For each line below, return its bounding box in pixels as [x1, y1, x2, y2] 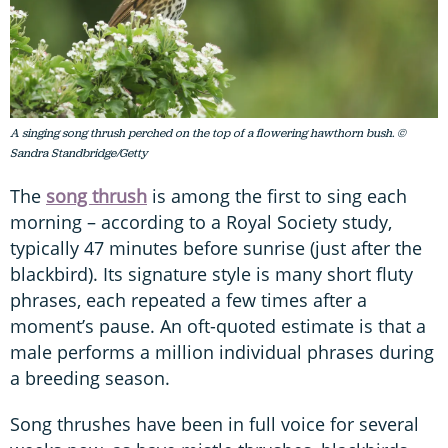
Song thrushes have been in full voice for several [10, 412, 419, 436]
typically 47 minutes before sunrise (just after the [10, 236, 422, 260]
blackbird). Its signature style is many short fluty [10, 262, 413, 286]
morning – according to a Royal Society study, [10, 210, 392, 234]
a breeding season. [10, 366, 170, 390]
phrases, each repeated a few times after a [10, 288, 367, 312]
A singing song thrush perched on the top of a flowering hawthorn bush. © [10, 125, 406, 141]
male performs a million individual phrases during [10, 340, 434, 364]
